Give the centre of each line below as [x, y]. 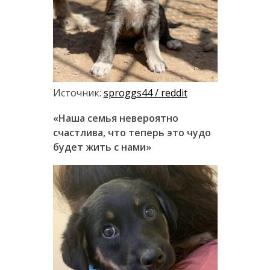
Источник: [78, 93]
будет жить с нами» [102, 147]
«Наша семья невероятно [115, 118]
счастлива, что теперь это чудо [132, 133]
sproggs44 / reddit [145, 93]
